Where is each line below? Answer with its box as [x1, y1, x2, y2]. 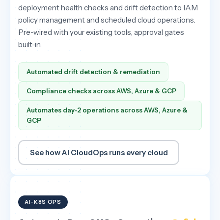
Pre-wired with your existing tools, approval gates [18, 27, 184, 37]
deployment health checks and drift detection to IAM [18, 3, 198, 13]
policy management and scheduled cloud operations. [18, 15, 195, 25]
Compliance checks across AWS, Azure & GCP [27, 87, 176, 95]
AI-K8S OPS [25, 198, 61, 206]
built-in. [18, 40, 42, 50]
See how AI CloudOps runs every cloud [29, 147, 168, 157]
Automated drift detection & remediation [27, 68, 160, 76]
